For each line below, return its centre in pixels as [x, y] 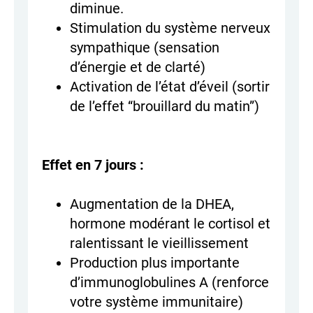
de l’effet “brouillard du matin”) [165, 107]
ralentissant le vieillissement [159, 243]
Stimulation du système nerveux [170, 28]
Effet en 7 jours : [93, 165]
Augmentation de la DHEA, [152, 204]
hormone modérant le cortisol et [170, 224]
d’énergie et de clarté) [138, 67]
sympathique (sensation [145, 48]
